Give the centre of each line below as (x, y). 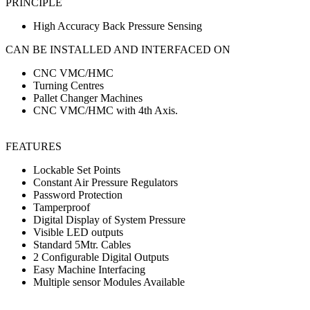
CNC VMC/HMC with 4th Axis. (106, 110)
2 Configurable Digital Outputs (101, 257)
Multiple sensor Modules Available (109, 282)
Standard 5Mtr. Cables (82, 244)
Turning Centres (69, 85)
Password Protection (78, 194)
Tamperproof (62, 207)
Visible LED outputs (78, 232)
